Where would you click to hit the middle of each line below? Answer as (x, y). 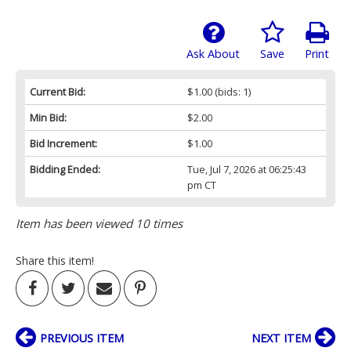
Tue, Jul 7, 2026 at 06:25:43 (246, 170)
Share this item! (55, 261)
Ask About (213, 54)
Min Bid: (48, 118)
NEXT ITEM (281, 338)
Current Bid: (58, 92)
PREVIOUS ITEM (82, 338)
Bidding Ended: (65, 170)
